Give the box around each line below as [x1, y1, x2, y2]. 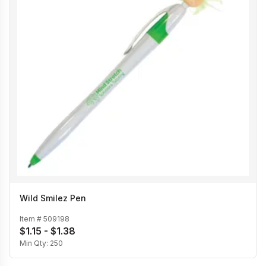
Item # [20, 214, 43, 223]
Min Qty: [20, 238, 50, 248]
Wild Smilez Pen [20, 193, 86, 204]
